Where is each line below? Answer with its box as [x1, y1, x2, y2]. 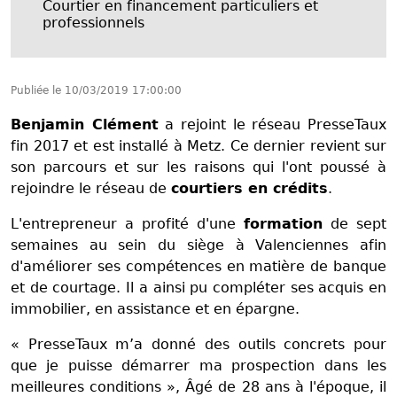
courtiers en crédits [171, 180, 328, 198]
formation [244, 215, 323, 233]
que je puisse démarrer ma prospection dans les [11, 357, 386, 375]
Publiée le [11, 84, 65, 97]
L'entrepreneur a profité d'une [11, 215, 244, 233]
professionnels [43, 14, 144, 32]
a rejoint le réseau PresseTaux [158, 116, 387, 134]
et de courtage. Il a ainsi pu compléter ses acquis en [11, 279, 386, 297]
